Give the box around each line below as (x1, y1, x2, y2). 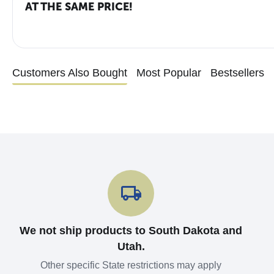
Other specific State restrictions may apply (40, 260, 222, 270)
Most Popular (136, 66, 201, 79)
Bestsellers (210, 66, 264, 79)
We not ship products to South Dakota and (20, 224, 243, 237)
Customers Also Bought (12, 66, 127, 79)
